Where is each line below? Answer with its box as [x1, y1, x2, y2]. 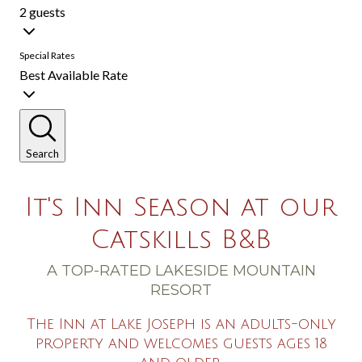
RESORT [150, 281, 212, 299]
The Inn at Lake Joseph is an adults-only [26, 316, 336, 332]
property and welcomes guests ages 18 [35, 335, 327, 351]
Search [26, 147, 59, 160]
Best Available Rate [19, 67, 128, 82]
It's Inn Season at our [25, 193, 337, 221]
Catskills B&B [90, 225, 271, 254]
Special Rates [19, 49, 75, 61]
